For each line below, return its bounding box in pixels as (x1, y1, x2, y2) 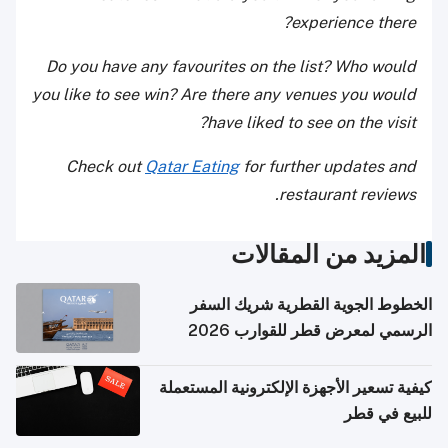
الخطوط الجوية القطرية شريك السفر (190, 295, 432, 315)
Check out (66, 157, 145, 177)
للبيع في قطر (344, 404, 432, 424)
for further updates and (239, 157, 416, 177)
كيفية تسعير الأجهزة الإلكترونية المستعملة (159, 378, 432, 398)
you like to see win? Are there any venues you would (32, 85, 416, 105)
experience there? (291, 13, 416, 33)
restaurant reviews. (279, 185, 416, 205)
